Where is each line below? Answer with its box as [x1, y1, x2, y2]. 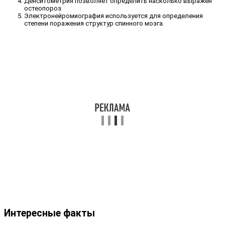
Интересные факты [4, 207, 95, 219]
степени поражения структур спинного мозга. [24, 19, 164, 27]
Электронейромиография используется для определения [24, 12, 203, 20]
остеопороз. [24, 4, 63, 12]
